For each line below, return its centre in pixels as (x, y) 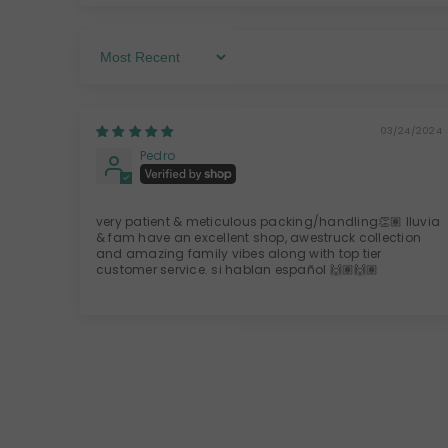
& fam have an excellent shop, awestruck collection (258, 238)
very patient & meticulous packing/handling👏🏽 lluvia (268, 222)
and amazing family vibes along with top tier (239, 254)
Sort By (117, 63)
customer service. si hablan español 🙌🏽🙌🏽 (237, 270)
